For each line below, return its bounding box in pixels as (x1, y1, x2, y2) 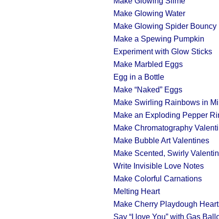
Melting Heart (113, 187, 160, 196)
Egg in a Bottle (113, 73, 164, 81)
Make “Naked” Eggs (113, 86, 182, 94)
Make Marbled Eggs (113, 60, 183, 68)
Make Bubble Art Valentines (113, 136, 209, 145)
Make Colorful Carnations (113, 175, 202, 183)
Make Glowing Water (113, 9, 185, 18)
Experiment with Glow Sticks (113, 47, 212, 56)
